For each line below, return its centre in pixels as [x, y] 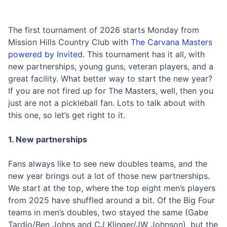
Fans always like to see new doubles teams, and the [108, 164]
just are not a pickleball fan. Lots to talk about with [106, 103]
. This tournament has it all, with [144, 54]
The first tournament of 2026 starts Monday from [104, 30]
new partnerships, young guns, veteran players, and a [111, 66]
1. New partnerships [48, 139]
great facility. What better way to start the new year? [110, 79]
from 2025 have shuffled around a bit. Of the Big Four [111, 200]
